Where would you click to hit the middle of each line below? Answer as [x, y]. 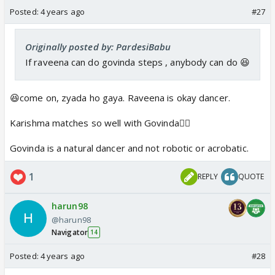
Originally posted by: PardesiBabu [98, 46]
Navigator [70, 232]
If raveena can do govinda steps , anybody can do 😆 [137, 62]
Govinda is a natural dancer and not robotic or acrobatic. [129, 148]
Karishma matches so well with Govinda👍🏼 [100, 122]
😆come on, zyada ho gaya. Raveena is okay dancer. [120, 97]
